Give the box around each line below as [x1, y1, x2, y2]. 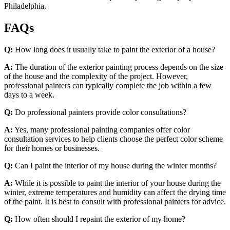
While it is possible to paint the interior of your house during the [13, 178, 221, 187]
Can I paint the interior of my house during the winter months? [13, 161, 217, 170]
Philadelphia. [4, 1, 46, 10]
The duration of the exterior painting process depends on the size [13, 62, 223, 71]
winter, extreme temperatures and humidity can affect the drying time [4, 187, 226, 197]
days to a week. [4, 90, 54, 99]
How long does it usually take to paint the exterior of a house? [13, 45, 215, 54]
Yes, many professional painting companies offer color [13, 125, 190, 134]
